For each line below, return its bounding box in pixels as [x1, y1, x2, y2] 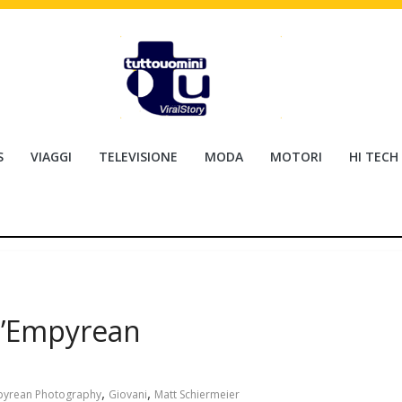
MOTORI [270, 148, 322, 165]
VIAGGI [31, 148, 72, 165]
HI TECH [349, 148, 398, 165]
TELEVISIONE [99, 148, 178, 165]
